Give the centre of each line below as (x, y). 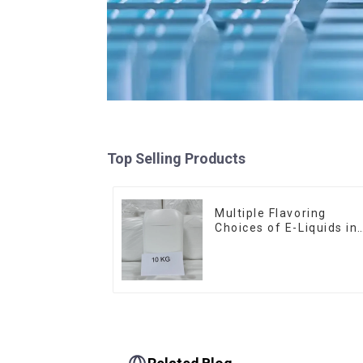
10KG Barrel (252, 242)
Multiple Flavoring (271, 213)
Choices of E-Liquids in (286, 227)
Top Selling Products (176, 158)
